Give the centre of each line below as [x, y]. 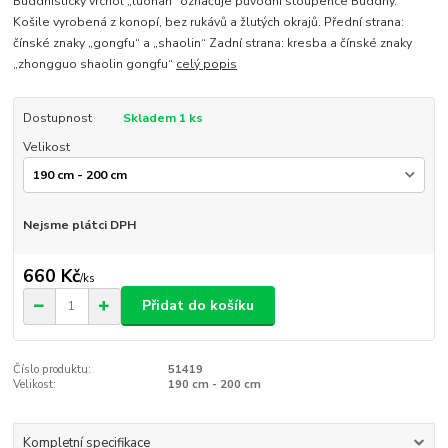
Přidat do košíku [198, 306]
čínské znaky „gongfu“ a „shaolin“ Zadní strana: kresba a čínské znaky [213, 43]
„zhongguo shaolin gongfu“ [95, 64]
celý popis [207, 64]
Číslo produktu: [52, 370]
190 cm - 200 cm [214, 385]
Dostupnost [57, 118]
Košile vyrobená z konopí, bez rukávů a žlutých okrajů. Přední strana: [209, 22]
